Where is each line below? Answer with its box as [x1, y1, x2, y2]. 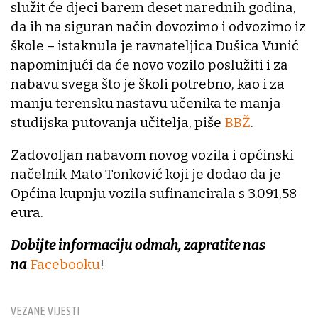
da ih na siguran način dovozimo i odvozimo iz [11, 18, 306, 35]
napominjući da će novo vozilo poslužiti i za [11, 56, 288, 73]
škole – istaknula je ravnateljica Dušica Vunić [11, 37, 299, 54]
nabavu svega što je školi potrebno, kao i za [11, 75, 285, 92]
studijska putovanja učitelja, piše [11, 114, 224, 131]
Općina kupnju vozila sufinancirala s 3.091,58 [11, 185, 297, 202]
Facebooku [30, 256, 100, 273]
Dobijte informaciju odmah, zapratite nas [11, 236, 265, 253]
